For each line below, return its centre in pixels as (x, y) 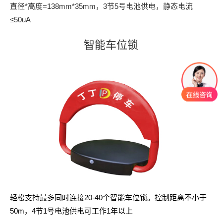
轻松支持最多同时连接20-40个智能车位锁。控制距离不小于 (108, 197)
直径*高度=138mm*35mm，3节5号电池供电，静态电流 (101, 6)
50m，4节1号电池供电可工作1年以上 (71, 211)
